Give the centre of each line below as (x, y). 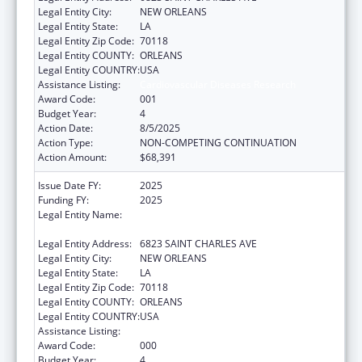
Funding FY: (63, 200)
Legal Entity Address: (85, 243)
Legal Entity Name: (80, 214)
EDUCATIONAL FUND (188, 229)
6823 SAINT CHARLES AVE (198, 243)
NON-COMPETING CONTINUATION (218, 142)
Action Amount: (72, 157)
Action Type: (65, 142)
